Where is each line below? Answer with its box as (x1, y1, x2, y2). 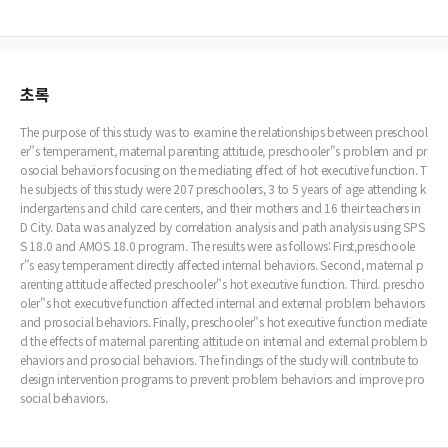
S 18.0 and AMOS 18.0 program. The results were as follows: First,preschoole (20, 237, 416, 255)
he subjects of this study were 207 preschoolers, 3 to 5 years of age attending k (20, 180, 426, 198)
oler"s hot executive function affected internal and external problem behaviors (20, 294, 426, 312)
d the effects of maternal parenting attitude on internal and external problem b (20, 332, 428, 350)
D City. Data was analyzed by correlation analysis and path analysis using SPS (20, 218, 425, 236)
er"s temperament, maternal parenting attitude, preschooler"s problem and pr (20, 142, 428, 160)
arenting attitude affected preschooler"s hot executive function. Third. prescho (20, 275, 425, 293)
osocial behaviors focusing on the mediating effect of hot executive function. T (20, 161, 427, 179)
